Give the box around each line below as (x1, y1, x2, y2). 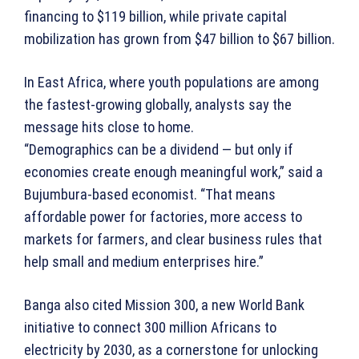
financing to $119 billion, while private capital (24, 8, 287, 26)
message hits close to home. (24, 119, 194, 136)
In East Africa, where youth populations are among (24, 74, 319, 91)
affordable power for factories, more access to (24, 208, 302, 226)
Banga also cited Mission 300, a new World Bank (24, 296, 305, 314)
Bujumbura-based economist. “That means (24, 186, 276, 204)
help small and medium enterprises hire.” (24, 253, 264, 271)
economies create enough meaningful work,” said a (24, 163, 323, 181)
